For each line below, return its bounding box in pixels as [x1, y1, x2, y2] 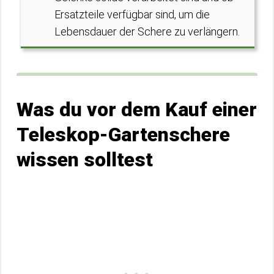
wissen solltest [17, 148, 153, 171]
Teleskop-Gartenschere [17, 123, 230, 146]
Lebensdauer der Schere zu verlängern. [54, 25, 240, 38]
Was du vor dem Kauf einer [17, 98, 257, 121]
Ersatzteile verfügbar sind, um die [54, 8, 210, 21]
